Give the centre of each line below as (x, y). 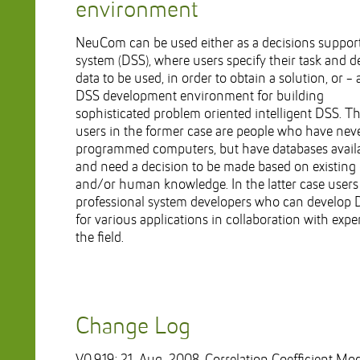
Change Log (133, 327)
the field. (100, 238)
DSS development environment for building (200, 97)
